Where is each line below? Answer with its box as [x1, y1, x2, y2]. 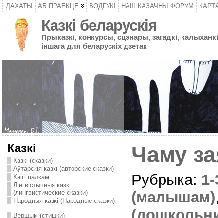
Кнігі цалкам [13, 173, 49, 181]
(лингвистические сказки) [13, 189, 88, 196]
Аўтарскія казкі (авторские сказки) [13, 165, 114, 172]
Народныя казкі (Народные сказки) [13, 197, 115, 204]
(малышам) [131, 189, 215, 206]
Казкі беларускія [41, 17, 157, 34]
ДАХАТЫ [5, 2, 33, 10]
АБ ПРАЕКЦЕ [37, 2, 79, 10]
